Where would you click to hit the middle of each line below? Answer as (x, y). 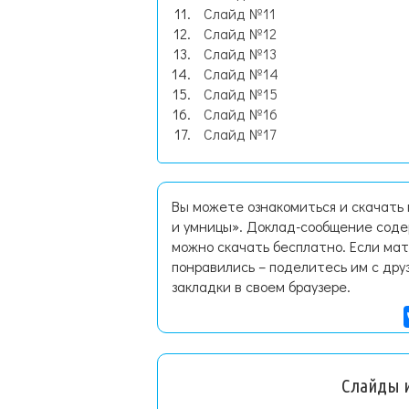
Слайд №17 (240, 134)
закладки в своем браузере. (261, 286)
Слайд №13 (240, 53)
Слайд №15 (241, 94)
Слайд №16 (241, 114)
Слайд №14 (241, 73)
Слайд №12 (240, 33)
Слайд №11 (240, 13)
